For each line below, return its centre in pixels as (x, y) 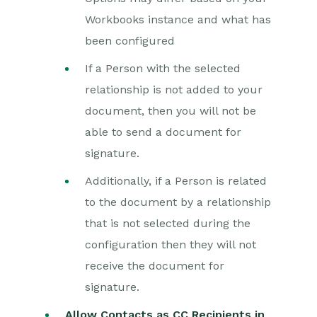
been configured (130, 41)
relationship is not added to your (174, 90)
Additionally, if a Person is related (176, 181)
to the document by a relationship (178, 202)
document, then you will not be (171, 111)
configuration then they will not (171, 244)
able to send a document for (163, 132)
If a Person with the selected (163, 68)
